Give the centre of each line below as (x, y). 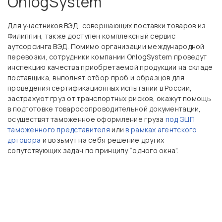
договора (24, 140)
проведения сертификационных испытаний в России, (100, 88)
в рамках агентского (161, 130)
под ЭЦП (180, 119)
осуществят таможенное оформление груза (86, 119)
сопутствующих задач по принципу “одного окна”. (93, 150)
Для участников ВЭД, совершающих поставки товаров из (107, 26)
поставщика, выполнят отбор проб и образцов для (96, 78)
